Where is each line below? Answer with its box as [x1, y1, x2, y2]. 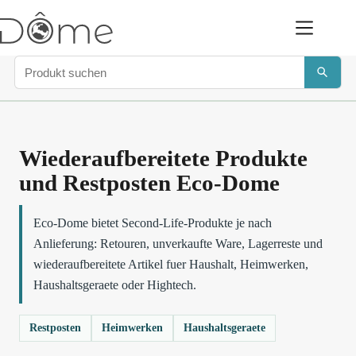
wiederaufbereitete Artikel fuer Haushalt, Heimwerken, [33, 257, 308, 271]
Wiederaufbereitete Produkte [19, 145, 308, 171]
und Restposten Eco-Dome [19, 170, 280, 195]
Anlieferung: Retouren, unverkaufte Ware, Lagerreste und [33, 237, 323, 250]
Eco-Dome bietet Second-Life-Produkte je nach [33, 216, 272, 230]
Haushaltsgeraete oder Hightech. [33, 278, 196, 292]
